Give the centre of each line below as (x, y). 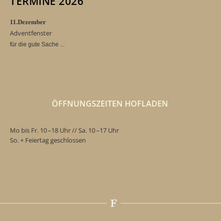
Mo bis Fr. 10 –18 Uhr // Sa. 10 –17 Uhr (64, 130)
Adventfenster (31, 33)
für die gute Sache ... (37, 45)
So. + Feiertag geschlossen (48, 140)
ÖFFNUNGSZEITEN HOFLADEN (113, 103)
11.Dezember (28, 22)
